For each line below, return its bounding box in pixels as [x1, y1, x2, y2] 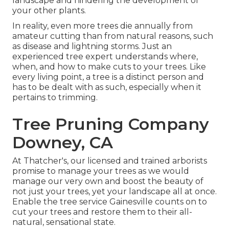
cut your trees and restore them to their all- [12, 207, 192, 217]
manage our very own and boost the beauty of [12, 176, 203, 187]
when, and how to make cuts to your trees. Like [12, 62, 206, 72]
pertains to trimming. [12, 93, 98, 103]
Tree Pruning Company [12, 114, 209, 134]
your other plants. [12, 6, 86, 16]
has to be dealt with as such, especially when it [12, 82, 201, 93]
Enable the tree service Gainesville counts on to [12, 197, 207, 207]
